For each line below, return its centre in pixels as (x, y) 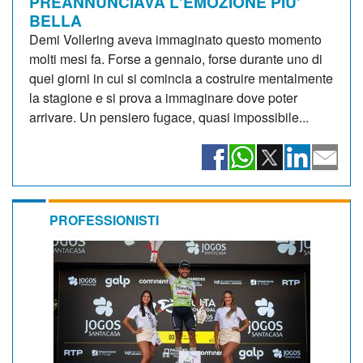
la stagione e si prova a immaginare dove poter (163, 97)
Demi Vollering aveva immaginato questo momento (175, 39)
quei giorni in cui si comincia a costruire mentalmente (181, 78)
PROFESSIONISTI (104, 220)
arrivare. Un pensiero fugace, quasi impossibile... (169, 117)
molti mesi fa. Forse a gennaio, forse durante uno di (176, 58)
